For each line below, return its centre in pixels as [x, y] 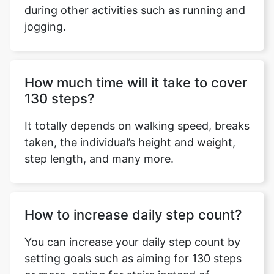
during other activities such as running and [135, 10]
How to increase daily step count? [133, 215]
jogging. [45, 27]
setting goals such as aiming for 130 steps [133, 258]
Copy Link [137, 60]
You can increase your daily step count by [132, 242]
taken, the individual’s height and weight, [130, 142]
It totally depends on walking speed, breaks [137, 126]
